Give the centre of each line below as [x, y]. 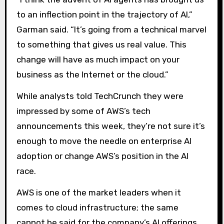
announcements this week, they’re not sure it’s [110, 126]
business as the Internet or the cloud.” [92, 75]
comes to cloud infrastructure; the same [97, 207]
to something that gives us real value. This [101, 45]
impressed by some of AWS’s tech [83, 111]
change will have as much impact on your [98, 60]
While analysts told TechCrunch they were [100, 96]
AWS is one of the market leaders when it [98, 192]
